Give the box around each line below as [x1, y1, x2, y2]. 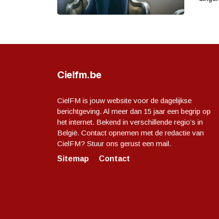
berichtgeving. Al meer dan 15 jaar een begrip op [57, 107, 211, 115]
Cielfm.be [57, 68, 102, 81]
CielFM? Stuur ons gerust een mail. [57, 139, 171, 148]
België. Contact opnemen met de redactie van [57, 128, 204, 137]
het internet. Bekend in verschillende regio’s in [57, 117, 203, 126]
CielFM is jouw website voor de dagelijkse [57, 96, 192, 105]
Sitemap [57, 154, 89, 163]
